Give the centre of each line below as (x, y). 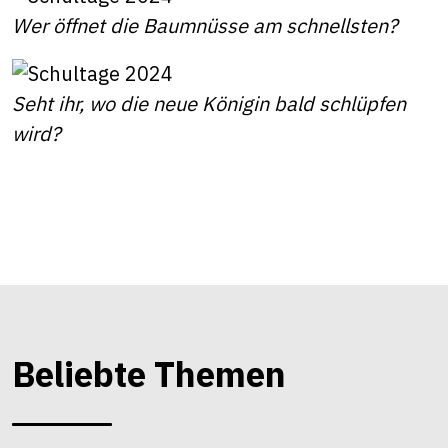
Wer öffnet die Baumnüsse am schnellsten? (207, 25)
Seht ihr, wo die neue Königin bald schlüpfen (209, 103)
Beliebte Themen (149, 373)
